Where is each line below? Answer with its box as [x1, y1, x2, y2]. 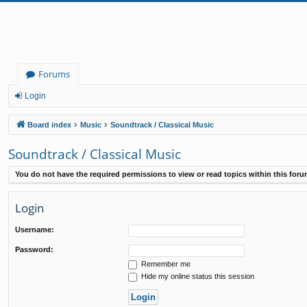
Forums [38, 68, 70, 80]
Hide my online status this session [139, 271, 254, 280]
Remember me [139, 259, 191, 268]
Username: [15, 225, 54, 234]
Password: [15, 245, 53, 254]
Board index [27, 121, 71, 129]
